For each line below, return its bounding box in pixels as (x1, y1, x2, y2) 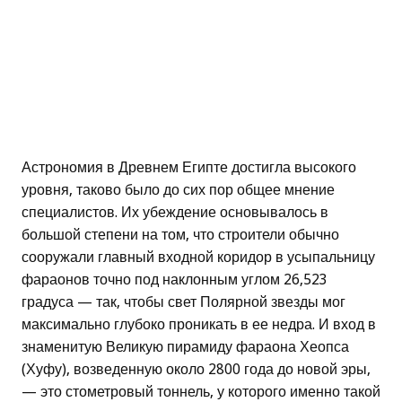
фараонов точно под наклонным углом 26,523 (22, 271, 328, 289)
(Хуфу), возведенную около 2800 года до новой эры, (22, 361, 371, 379)
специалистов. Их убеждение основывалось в (22, 204, 328, 222)
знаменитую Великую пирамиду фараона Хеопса (22, 338, 349, 356)
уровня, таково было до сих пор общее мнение (22, 181, 335, 199)
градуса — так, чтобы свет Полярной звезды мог (22, 293, 345, 311)
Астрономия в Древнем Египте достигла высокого (22, 159, 356, 177)
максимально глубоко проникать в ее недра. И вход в (22, 316, 376, 334)
